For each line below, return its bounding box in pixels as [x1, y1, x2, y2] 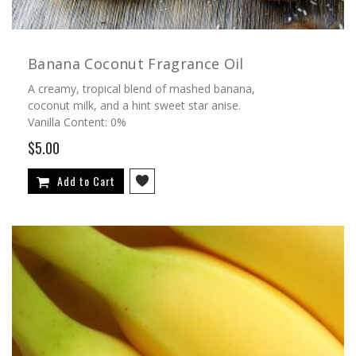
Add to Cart [57, 172, 115, 189]
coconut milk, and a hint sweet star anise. [28, 97, 241, 113]
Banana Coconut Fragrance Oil [28, 53, 244, 73]
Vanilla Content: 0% [28, 114, 126, 130]
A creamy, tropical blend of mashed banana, [28, 80, 255, 96]
